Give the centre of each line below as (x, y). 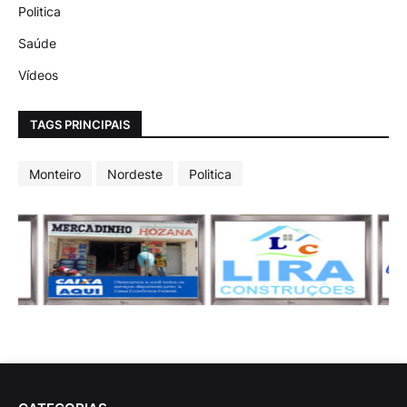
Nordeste (135, 174)
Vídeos (38, 75)
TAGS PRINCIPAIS (80, 124)
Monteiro (55, 174)
